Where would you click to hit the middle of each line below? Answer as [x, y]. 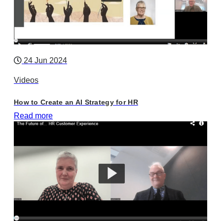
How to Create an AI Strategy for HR [76, 102]
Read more [33, 115]
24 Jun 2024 [44, 60]
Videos [26, 80]
